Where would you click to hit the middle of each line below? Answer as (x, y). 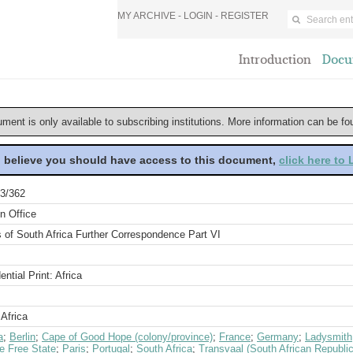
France (235, 337)
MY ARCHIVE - (150, 16)
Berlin (22, 337)
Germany (278, 337)
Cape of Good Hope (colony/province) (127, 337)
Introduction (275, 59)
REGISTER (245, 16)
